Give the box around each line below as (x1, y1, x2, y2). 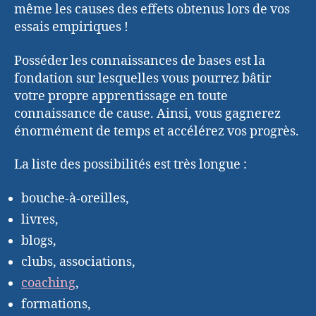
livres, (21, 211, 59, 228)
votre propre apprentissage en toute (14, 87, 228, 104)
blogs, (21, 232, 56, 249)
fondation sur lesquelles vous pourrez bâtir (14, 70, 271, 87)
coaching (21, 274, 75, 291)
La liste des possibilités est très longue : (14, 157, 247, 174)
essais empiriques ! (14, 19, 128, 36)
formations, (21, 296, 91, 312)
